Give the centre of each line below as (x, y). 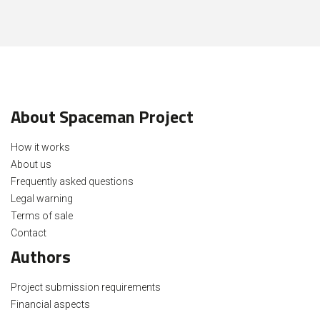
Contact (29, 233)
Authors (41, 257)
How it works (40, 147)
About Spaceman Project (102, 117)
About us (31, 165)
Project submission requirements (86, 287)
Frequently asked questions (72, 182)
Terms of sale (42, 216)
